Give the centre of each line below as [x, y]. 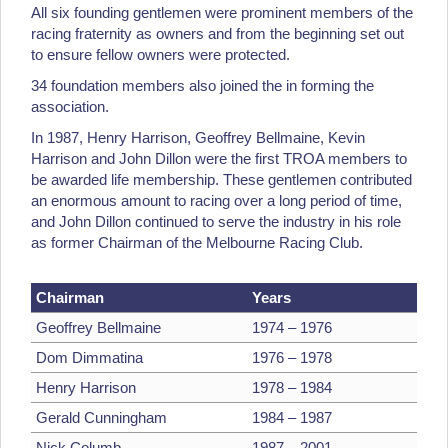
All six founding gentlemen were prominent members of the [222, 13]
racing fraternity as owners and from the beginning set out [217, 34]
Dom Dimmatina [89, 358]
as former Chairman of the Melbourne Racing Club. [197, 243]
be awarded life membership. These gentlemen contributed [221, 180]
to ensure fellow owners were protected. [160, 55]
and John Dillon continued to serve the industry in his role [216, 222]
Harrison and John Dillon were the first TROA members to [219, 159]
